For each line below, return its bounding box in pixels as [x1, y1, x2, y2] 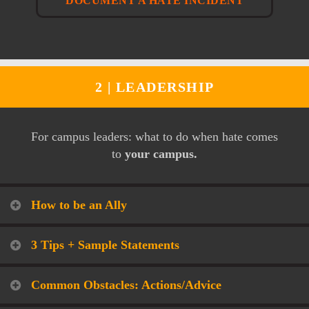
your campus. [124, 146, 197, 161]
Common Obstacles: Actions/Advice [31, 277, 221, 292]
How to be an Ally [31, 197, 127, 212]
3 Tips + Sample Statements [31, 237, 179, 252]
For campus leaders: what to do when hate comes [30, 129, 278, 143]
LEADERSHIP [115, 79, 215, 94]
